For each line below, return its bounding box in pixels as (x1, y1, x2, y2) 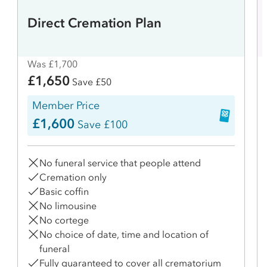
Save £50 (70, 75, 111, 88)
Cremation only (39, 170, 107, 183)
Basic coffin (39, 185, 89, 197)
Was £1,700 (27, 57, 77, 70)
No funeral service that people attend (39, 156, 201, 169)
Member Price (32, 98, 100, 112)
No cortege (39, 213, 89, 226)
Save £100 (74, 117, 128, 131)
